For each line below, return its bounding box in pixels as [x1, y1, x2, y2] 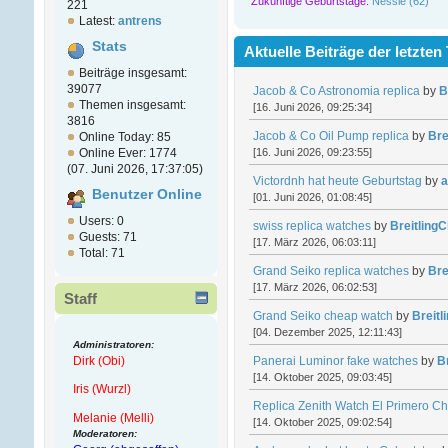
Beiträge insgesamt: [78, 66, 187, 81]
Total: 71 [78, 246, 125, 261]
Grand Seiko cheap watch [252, 308, 393, 323]
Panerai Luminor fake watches [252, 353, 418, 368]
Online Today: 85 [78, 130, 171, 145]
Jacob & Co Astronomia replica [252, 83, 420, 98]
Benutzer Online [91, 187, 202, 203]
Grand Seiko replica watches [252, 263, 409, 278]
